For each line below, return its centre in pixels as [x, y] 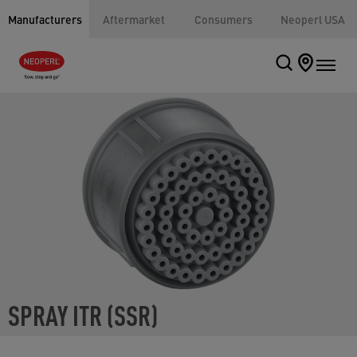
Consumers [223, 19]
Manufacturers [45, 19]
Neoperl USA [312, 19]
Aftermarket [134, 19]
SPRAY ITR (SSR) [83, 314]
